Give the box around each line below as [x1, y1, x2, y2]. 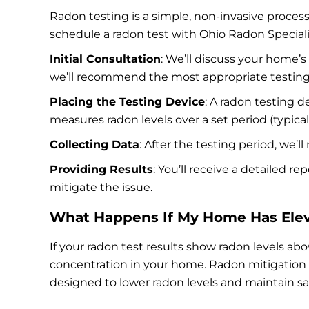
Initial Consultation [50, 52, 161, 66]
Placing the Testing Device [50, 95, 205, 108]
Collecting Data [50, 138, 139, 151]
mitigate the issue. [50, 181, 152, 194]
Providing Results [50, 163, 153, 176]
